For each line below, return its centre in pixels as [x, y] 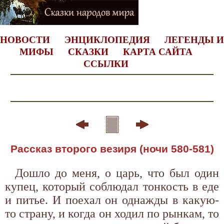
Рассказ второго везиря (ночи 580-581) [112, 149]
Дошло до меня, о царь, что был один [117, 173]
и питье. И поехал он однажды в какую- [112, 200]
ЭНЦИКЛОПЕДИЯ [107, 40]
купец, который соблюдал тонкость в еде [112, 186]
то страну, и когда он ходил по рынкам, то [112, 213]
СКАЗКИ [88, 52]
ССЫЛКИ [106, 64]
